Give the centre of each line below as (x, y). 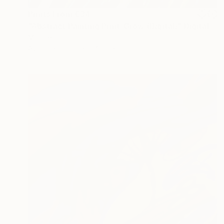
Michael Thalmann (57, 37)
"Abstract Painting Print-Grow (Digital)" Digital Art (212, 26)
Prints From (51, 14)
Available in (47, 48)
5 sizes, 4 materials (98, 48)
